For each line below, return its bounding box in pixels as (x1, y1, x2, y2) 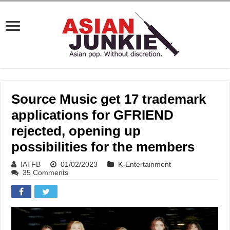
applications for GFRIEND (11, 107, 174, 123)
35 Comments (23, 168, 69, 177)
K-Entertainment (118, 160, 171, 168)
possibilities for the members (11, 139, 195, 155)
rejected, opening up (11, 123, 141, 139)
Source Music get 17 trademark (11, 91, 206, 107)
